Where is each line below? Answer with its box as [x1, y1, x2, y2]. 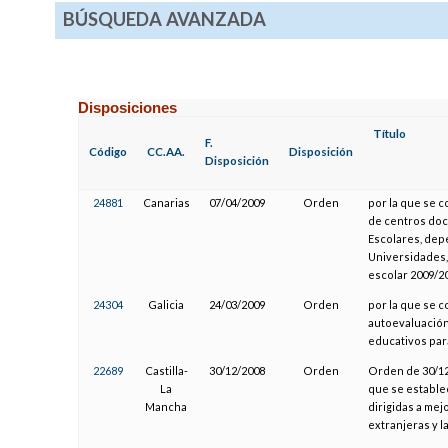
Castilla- [144, 363, 188, 377]
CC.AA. [147, 144, 186, 158]
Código [89, 144, 128, 158]
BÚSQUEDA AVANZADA [62, 8, 266, 31]
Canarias [142, 195, 190, 209]
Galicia [148, 297, 185, 311]
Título [373, 126, 407, 140]
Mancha [145, 399, 188, 413]
